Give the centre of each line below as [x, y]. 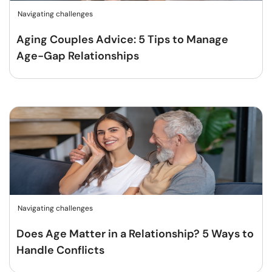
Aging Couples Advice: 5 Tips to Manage [122, 39]
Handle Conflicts [60, 250]
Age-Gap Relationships [78, 56]
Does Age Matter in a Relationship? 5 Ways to [135, 234]
